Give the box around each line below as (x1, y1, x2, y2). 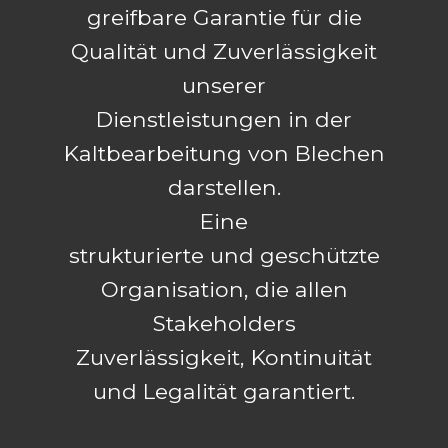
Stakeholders (152, 309, 296, 336)
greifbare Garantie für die (86, 3, 362, 30)
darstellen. (167, 173, 281, 200)
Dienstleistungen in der (96, 105, 352, 132)
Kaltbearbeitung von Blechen (63, 139, 385, 166)
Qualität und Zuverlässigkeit (71, 37, 377, 64)
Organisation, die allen (100, 275, 348, 302)
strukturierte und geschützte (68, 241, 380, 268)
